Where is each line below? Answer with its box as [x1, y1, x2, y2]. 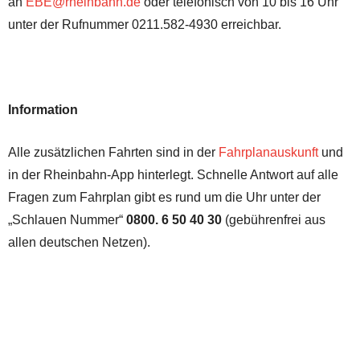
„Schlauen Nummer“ [8, 212, 126, 227]
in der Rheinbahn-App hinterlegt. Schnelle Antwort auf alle [8, 167, 338, 182]
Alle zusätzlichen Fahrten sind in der [8, 145, 219, 159]
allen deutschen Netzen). [8, 235, 150, 249]
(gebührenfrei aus [222, 212, 325, 227]
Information [8, 102, 78, 117]
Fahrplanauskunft [219, 145, 318, 159]
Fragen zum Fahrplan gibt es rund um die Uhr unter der [8, 190, 321, 204]
